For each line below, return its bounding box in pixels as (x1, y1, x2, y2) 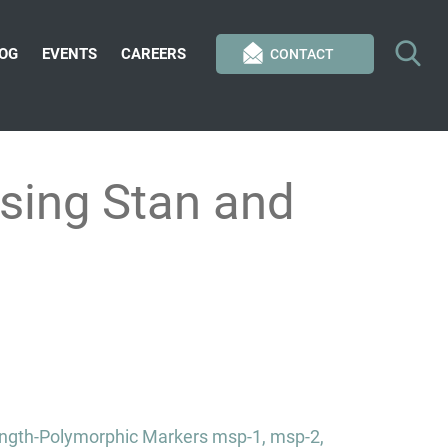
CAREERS (121, 45, 186, 63)
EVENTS (42, 45, 97, 63)
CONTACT (270, 46, 334, 62)
